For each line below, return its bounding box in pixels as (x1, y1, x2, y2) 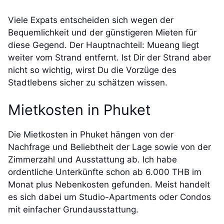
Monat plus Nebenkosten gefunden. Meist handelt (8, 179, 210, 190)
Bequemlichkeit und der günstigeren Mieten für (8, 27, 196, 37)
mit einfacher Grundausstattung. (8, 204, 138, 215)
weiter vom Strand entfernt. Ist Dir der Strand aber (8, 52, 211, 62)
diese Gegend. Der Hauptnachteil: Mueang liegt (8, 39, 199, 50)
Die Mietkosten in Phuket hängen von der (8, 129, 173, 140)
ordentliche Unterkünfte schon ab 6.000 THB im (8, 167, 201, 177)
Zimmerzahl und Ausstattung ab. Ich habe (8, 154, 177, 165)
